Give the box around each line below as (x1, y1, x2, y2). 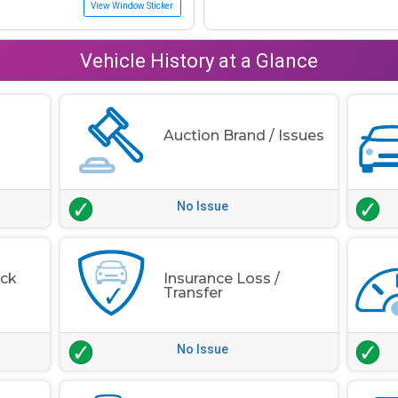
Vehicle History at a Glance (80, 49, 318, 72)
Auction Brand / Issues (163, 126, 325, 144)
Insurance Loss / (163, 269, 281, 287)
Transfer (163, 283, 224, 301)
